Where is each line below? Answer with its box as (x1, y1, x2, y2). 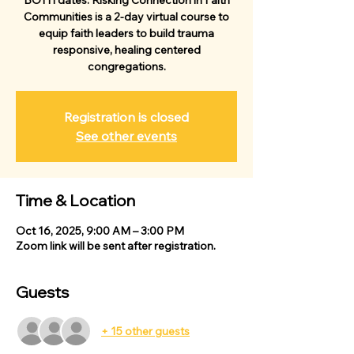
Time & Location (16, 190, 135, 210)
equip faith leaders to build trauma (39, 26, 214, 40)
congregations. (87, 59, 166, 73)
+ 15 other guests (101, 323, 190, 338)
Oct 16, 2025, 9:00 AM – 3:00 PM (16, 224, 184, 238)
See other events (76, 128, 177, 144)
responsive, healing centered (52, 43, 201, 57)
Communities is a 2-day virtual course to (24, 9, 229, 24)
